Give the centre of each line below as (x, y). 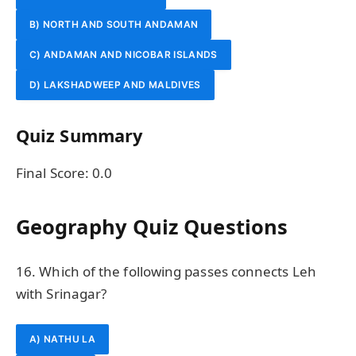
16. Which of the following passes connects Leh (166, 271)
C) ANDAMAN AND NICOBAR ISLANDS (124, 54)
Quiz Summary (79, 136)
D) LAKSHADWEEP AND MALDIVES (115, 84)
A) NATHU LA (62, 339)
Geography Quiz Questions (152, 227)
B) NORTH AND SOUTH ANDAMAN (114, 24)
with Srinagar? (62, 293)
